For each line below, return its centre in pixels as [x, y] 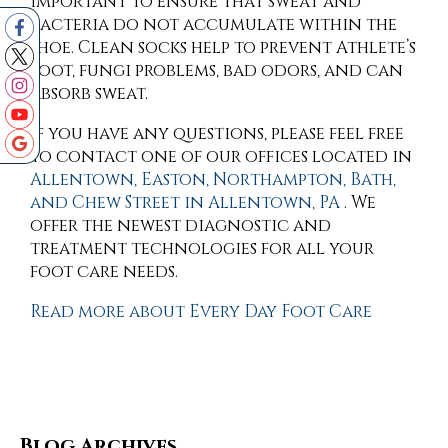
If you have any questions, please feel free [217, 134]
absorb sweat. [89, 94]
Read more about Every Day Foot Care [201, 312]
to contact [85, 157]
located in [360, 157]
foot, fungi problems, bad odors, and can [216, 71]
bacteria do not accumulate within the [213, 25]
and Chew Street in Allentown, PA [185, 203]
